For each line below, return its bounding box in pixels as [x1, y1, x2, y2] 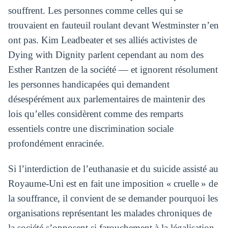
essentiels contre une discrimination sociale [8, 123, 174, 134]
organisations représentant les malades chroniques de [8, 207, 212, 218]
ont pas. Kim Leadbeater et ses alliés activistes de [8, 35, 197, 45]
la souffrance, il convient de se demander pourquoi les [8, 192, 218, 204]
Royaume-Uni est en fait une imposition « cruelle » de [8, 178, 218, 189]
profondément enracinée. [8, 138, 104, 149]
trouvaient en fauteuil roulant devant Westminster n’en [8, 20, 219, 31]
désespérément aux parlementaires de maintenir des [8, 94, 205, 104]
